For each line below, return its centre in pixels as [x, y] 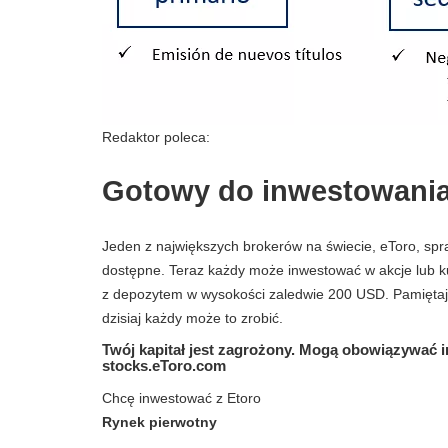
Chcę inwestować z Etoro [181, 398]
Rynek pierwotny [159, 422]
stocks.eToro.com [164, 365]
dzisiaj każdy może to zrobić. [192, 318]
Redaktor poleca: [156, 137]
